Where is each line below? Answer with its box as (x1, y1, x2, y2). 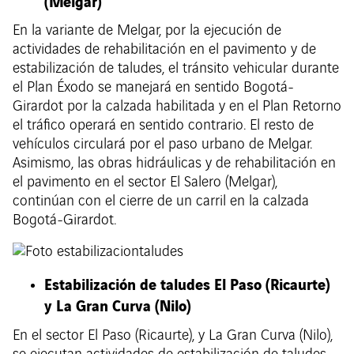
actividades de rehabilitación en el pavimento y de (13, 42, 316, 58)
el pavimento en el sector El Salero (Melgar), (13, 175, 277, 191)
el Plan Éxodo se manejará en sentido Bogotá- (13, 80, 294, 96)
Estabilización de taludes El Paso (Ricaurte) (44, 273, 330, 296)
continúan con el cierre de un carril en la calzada (13, 194, 309, 210)
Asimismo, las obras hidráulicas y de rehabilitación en (13, 156, 336, 172)
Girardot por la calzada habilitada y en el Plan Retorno (13, 99, 341, 115)
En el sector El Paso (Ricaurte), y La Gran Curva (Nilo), (13, 327, 333, 344)
